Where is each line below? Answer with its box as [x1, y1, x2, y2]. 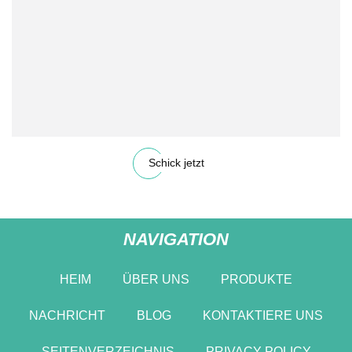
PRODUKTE [221, 272, 292, 286]
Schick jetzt [148, 156, 204, 170]
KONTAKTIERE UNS [203, 308, 323, 322]
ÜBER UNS [123, 272, 189, 286]
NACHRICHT [29, 308, 105, 322]
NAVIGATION [123, 229, 229, 249]
